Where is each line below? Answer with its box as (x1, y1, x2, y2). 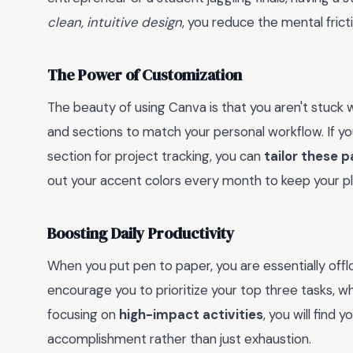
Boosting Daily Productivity (47, 222, 235, 244)
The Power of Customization (47, 64, 242, 86)
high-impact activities (119, 306, 263, 324)
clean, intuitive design (47, 13, 182, 32)
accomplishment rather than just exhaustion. (47, 330, 311, 348)
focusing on (47, 306, 119, 324)
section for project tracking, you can (47, 147, 264, 165)
